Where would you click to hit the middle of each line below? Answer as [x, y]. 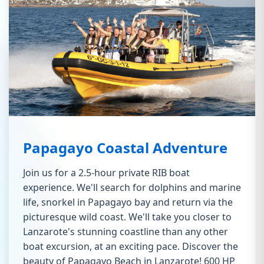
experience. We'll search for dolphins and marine [132, 188]
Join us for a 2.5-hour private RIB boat [106, 173]
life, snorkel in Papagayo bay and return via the [128, 202]
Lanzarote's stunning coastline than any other [126, 232]
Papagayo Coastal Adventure [125, 148]
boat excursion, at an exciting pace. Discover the [131, 247]
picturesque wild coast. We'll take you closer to [127, 217]
